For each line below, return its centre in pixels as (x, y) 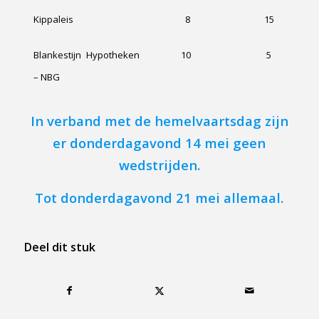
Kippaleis (53, 19)
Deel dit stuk (59, 247)
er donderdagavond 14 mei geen (159, 142)
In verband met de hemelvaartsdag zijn (159, 120)
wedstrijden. (159, 164)
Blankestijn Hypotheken (86, 54)
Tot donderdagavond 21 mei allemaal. (159, 198)
